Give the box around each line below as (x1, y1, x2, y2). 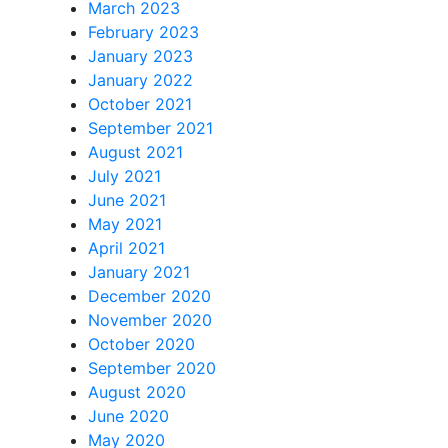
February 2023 (88, 22, 199, 43)
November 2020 (88, 310, 212, 331)
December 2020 (88, 286, 211, 307)
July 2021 (88, 166, 161, 187)
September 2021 (88, 118, 213, 139)
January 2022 (88, 70, 193, 91)
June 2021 (88, 190, 166, 211)
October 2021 (88, 94, 192, 115)
